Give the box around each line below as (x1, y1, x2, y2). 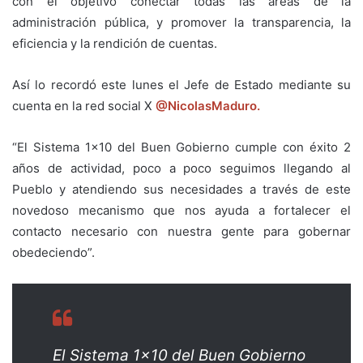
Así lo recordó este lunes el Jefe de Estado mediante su (12, 76, 351, 92)
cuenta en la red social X (12, 97, 156, 113)
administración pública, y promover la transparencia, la (12, 14, 351, 30)
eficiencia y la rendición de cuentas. (12, 35, 217, 51)
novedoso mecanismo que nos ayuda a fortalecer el (12, 202, 351, 218)
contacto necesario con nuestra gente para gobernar (12, 223, 351, 239)
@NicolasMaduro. (156, 97, 260, 113)
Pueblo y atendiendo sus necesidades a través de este (12, 181, 351, 197)
